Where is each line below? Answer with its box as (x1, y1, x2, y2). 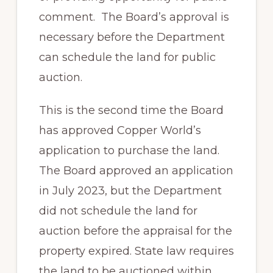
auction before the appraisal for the (38, 224, 232, 238)
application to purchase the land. (38, 144, 219, 158)
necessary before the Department (38, 30, 225, 44)
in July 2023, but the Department (38, 184, 222, 198)
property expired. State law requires (38, 244, 234, 258)
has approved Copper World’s (38, 124, 201, 138)
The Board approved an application (38, 164, 233, 178)
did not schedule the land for (38, 204, 197, 218)
